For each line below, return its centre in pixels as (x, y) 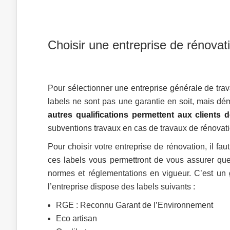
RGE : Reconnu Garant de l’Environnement (135, 205)
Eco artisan (76, 218)
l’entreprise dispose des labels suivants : (121, 187)
